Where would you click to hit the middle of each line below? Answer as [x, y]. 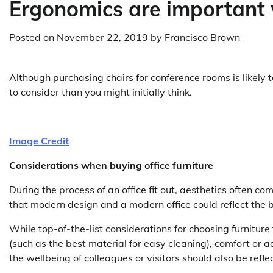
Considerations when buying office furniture [111, 165]
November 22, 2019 [102, 37]
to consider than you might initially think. [101, 92]
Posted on [33, 37]
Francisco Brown [202, 37]
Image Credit [39, 141]
